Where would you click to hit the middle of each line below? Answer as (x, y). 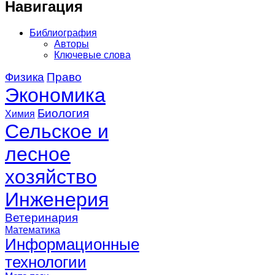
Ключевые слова (92, 55)
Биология (63, 113)
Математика (33, 230)
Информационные (72, 244)
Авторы (72, 44)
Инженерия (57, 199)
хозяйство (51, 176)
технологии (46, 262)
